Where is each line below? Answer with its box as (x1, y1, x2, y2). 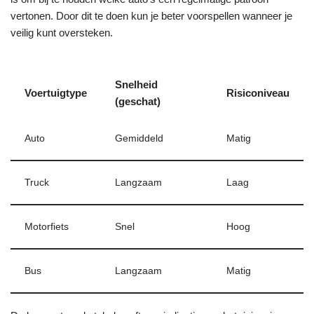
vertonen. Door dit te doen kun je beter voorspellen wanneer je (11, 10, 292, 22)
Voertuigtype (25, 87, 87, 99)
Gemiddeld (115, 133, 163, 144)
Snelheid (115, 78, 158, 90)
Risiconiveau (226, 87, 289, 99)
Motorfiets (25, 221, 69, 232)
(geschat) (115, 95, 161, 107)
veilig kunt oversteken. (11, 27, 113, 39)
